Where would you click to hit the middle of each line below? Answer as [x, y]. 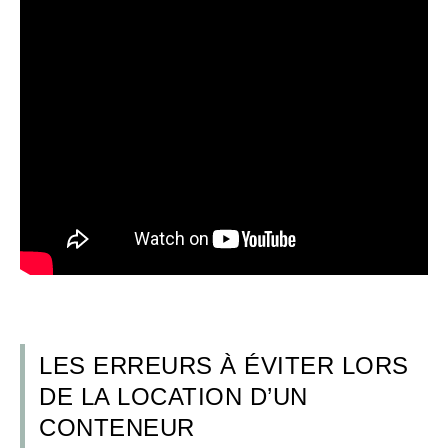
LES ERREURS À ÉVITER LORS [224, 365]
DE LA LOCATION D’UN [173, 396]
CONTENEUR [117, 427]
